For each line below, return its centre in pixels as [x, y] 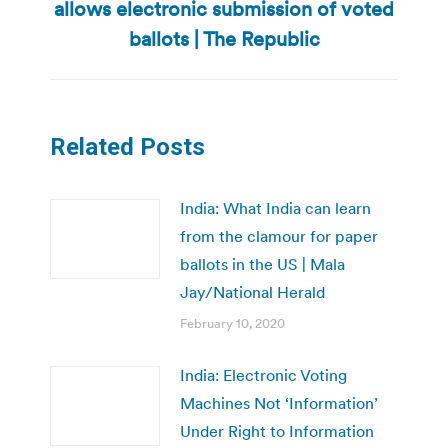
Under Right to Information [277, 430]
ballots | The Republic [224, 38]
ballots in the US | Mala [262, 263]
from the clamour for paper [279, 235]
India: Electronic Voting [263, 374]
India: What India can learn [275, 207]
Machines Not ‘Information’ [279, 402]
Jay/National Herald [252, 291]
